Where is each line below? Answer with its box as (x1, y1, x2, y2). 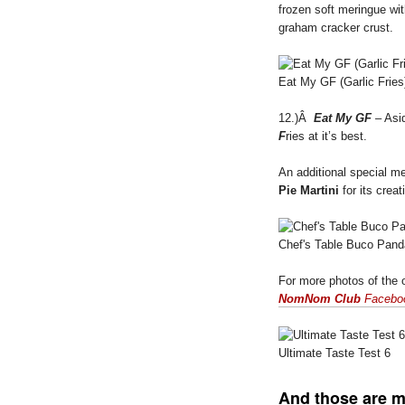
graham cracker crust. (278, 20, 393, 34)
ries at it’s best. (286, 128, 367, 143)
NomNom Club (278, 291, 361, 306)
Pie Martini (278, 183, 339, 197)
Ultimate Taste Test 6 (278, 345, 391, 360)
